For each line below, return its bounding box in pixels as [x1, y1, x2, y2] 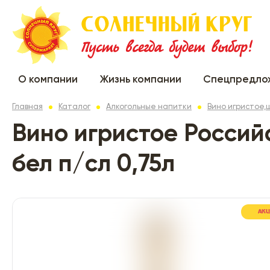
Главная [12, 102, 43, 111]
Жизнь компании [99, 74, 181, 85]
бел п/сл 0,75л [12, 152, 175, 177]
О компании [18, 74, 78, 85]
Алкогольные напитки [106, 102, 192, 111]
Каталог [58, 102, 90, 111]
